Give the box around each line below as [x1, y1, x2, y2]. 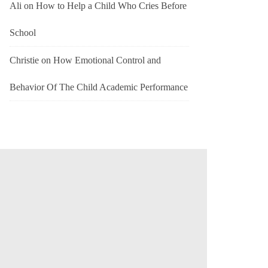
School [10, 28, 36, 38]
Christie [10, 55, 39, 66]
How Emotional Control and [53, 55, 161, 66]
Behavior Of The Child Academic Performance [10, 82, 188, 93]
